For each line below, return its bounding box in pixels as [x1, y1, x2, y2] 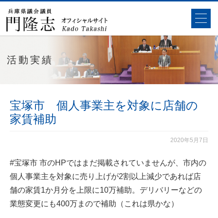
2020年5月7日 [170, 137, 208, 144]
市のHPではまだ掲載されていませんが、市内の [37, 159, 206, 167]
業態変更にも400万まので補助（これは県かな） [10, 200, 179, 208]
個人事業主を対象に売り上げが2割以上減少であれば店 [10, 172, 201, 181]
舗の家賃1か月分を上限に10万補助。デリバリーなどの [10, 186, 202, 194]
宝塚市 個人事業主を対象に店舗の [10, 99, 198, 112]
